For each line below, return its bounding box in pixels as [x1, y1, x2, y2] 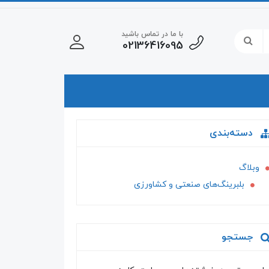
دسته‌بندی [210, 127, 256, 140]
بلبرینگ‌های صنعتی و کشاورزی [134, 179, 245, 190]
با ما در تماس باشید [121, 29, 183, 39]
